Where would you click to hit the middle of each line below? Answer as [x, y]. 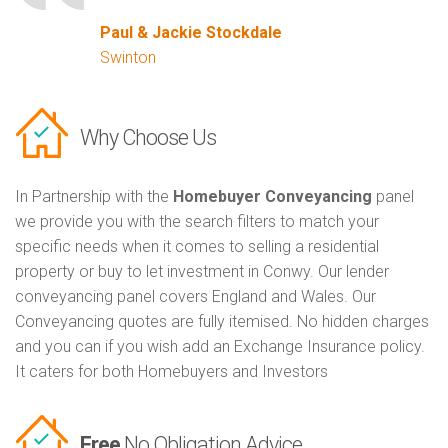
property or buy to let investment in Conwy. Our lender [202, 272]
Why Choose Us [148, 138]
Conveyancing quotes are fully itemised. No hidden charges [222, 322]
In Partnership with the [94, 197]
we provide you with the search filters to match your [197, 222]
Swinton [128, 58]
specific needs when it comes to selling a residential [197, 247]
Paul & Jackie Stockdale [191, 33]
